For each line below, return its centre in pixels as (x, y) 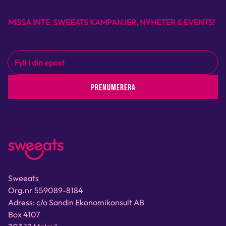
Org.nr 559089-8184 (46, 190)
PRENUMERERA (113, 87)
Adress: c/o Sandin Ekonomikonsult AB (79, 202)
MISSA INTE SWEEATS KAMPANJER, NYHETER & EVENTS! (112, 22)
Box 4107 (26, 214)
